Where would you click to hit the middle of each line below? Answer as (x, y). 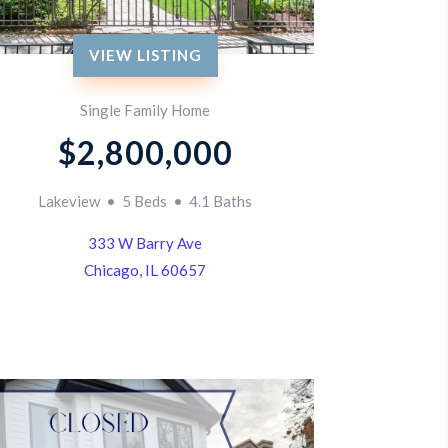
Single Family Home (145, 109)
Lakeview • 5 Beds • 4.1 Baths (145, 200)
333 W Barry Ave (145, 242)
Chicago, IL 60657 (145, 269)
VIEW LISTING (145, 54)
